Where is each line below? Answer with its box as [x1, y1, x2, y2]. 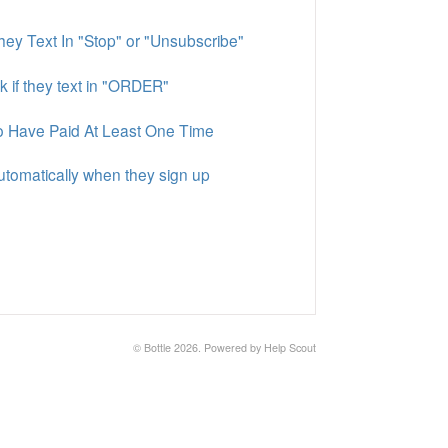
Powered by [204, 340, 264, 356]
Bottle [144, 340, 171, 356]
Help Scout [264, 340, 316, 356]
